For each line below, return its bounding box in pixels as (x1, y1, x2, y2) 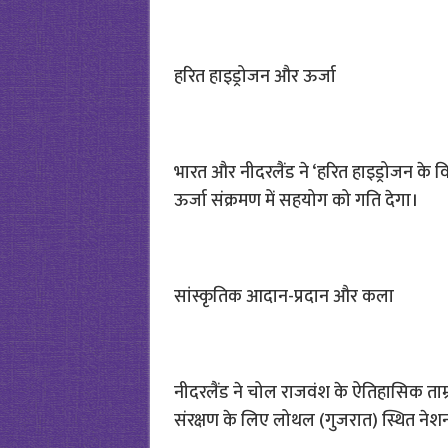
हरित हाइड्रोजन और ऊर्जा (173, 62, 336, 92)
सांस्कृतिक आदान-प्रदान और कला (173, 282, 394, 312)
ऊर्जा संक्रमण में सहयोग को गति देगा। (173, 186, 418, 216)
